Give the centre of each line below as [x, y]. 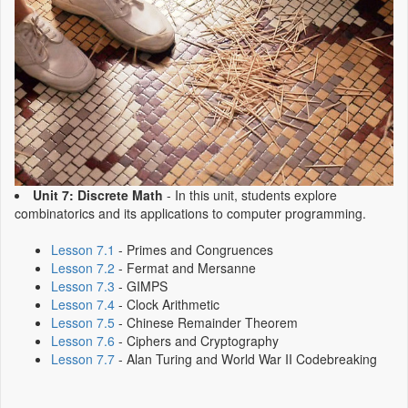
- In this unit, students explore [250, 194]
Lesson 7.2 [83, 267]
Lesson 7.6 [83, 340]
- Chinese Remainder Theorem [206, 322]
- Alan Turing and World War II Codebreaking [246, 358]
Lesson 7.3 [83, 286]
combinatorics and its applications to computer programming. [190, 213]
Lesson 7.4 [83, 304]
